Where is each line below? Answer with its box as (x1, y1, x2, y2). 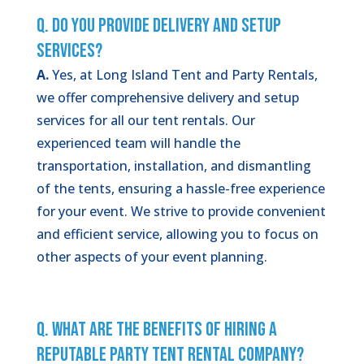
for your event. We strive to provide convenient (36, 201, 326, 220)
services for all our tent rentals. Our (36, 110, 255, 129)
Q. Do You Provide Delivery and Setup (36, 13, 281, 37)
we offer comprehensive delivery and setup (36, 88, 299, 106)
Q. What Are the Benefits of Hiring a (36, 317, 277, 341)
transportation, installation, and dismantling (36, 156, 311, 175)
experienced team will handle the (36, 133, 240, 152)
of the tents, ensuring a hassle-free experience (36, 179, 325, 197)
